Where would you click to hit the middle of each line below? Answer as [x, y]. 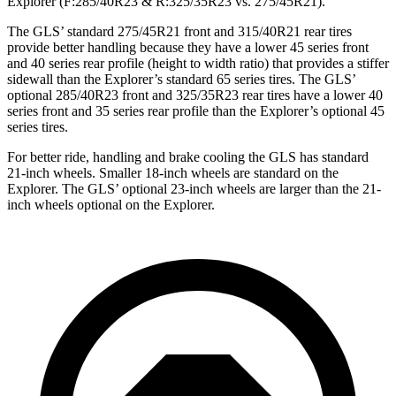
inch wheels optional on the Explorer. [111, 204]
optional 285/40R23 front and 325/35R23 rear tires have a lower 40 [195, 95]
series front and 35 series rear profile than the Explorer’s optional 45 [196, 110]
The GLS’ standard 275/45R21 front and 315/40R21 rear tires [179, 31]
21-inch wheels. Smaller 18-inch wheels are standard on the [173, 172]
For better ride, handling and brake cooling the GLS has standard [188, 156]
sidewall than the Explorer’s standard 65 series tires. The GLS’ [181, 79]
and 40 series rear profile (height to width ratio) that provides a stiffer [198, 63]
